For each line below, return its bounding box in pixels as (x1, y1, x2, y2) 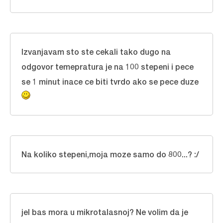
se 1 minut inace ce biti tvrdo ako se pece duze (21, 77, 199, 86)
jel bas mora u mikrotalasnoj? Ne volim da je (21, 207, 188, 217)
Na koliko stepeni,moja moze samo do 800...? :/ (21, 149, 199, 159)
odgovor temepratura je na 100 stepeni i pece (21, 62, 194, 71)
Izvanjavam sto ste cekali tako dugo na (21, 47, 171, 56)
